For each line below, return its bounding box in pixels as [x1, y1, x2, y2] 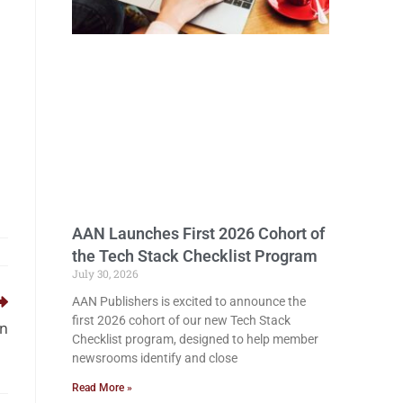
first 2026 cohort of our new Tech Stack [72, 312, 291, 327]
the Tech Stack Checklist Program [72, 246, 318, 265]
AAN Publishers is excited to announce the [72, 293, 306, 309]
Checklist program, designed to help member [72, 331, 318, 346]
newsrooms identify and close [72, 350, 237, 365]
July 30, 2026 [72, 265, 139, 281]
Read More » [72, 381, 132, 394]
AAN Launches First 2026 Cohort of [72, 223, 325, 243]
